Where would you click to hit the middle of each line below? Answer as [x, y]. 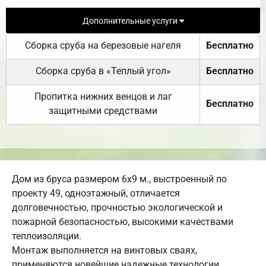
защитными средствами [103, 110]
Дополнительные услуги [131, 21]
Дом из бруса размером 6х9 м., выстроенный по [119, 179]
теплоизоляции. [47, 236]
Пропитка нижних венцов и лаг [103, 96]
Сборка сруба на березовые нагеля [103, 45]
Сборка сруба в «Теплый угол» [103, 71]
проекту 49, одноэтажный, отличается [96, 193]
